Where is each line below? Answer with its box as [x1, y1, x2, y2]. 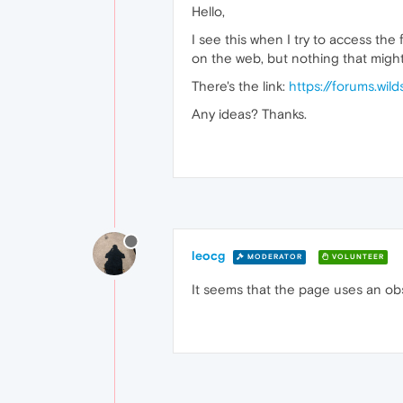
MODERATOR [245, 252, 302, 261]
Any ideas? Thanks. [192, 106, 307, 121]
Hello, [192, 4, 225, 19]
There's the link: [192, 78, 289, 94]
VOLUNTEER [329, 252, 384, 261]
